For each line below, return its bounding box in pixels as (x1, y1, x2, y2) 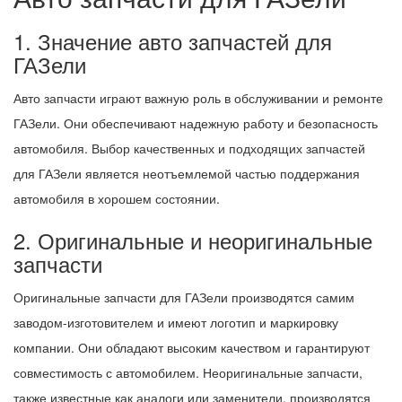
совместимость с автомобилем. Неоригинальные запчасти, (13, 363, 363, 381)
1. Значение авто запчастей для (13, 24, 332, 57)
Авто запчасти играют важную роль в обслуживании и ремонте (13, 88, 383, 107)
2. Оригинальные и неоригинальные (13, 223, 372, 256)
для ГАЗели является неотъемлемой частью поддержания (13, 163, 360, 182)
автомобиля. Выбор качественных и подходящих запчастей (13, 138, 365, 157)
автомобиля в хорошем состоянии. (13, 188, 220, 207)
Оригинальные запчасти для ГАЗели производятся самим (13, 287, 354, 306)
